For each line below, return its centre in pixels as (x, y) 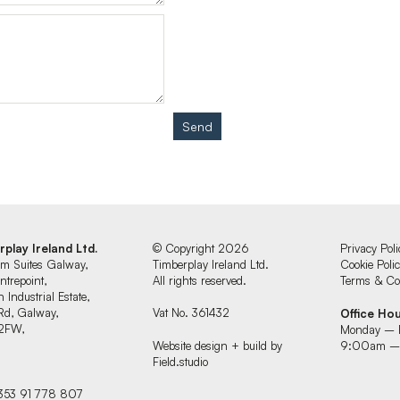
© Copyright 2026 (201, 249)
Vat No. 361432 (192, 313)
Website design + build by (218, 345)
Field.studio (181, 361)
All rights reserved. (200, 281)
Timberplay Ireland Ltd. (211, 265)
